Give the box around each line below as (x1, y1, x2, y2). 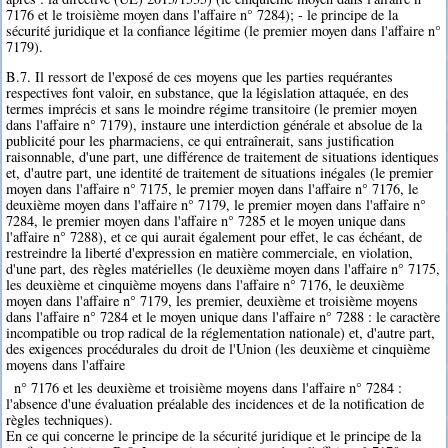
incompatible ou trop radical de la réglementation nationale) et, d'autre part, (6, 322, 436, 342)
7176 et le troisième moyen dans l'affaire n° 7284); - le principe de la (6, 4, 399, 24)
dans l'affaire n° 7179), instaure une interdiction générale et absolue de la (6, 114, 423, 134)
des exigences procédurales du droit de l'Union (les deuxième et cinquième (6, 338, 431, 358)
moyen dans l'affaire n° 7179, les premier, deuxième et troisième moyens (6, 290, 419, 310)
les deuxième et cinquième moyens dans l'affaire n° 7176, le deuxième (6, 274, 405, 294)
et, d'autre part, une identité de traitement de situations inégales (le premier (6, 162, 434, 182)
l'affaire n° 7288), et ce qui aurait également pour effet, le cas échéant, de (6, 226, 423, 246)
